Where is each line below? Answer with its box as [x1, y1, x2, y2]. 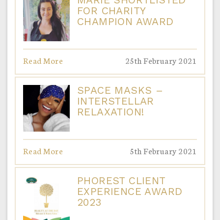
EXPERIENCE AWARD [77, 185, 183, 197]
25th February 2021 [125, 54, 197, 66]
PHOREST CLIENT [77, 174, 165, 187]
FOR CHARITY [77, 4, 146, 17]
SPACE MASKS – [77, 83, 164, 96]
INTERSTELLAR [77, 94, 154, 107]
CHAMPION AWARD [77, 15, 174, 27]
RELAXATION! [77, 105, 144, 118]
